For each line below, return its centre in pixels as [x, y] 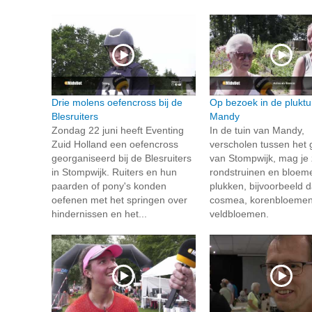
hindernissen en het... [99, 214]
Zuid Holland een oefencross [115, 145]
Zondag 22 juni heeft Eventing [118, 131]
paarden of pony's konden [109, 186]
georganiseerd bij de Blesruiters [122, 158]
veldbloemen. [239, 214]
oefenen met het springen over [119, 200]
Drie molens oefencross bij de [117, 103]
